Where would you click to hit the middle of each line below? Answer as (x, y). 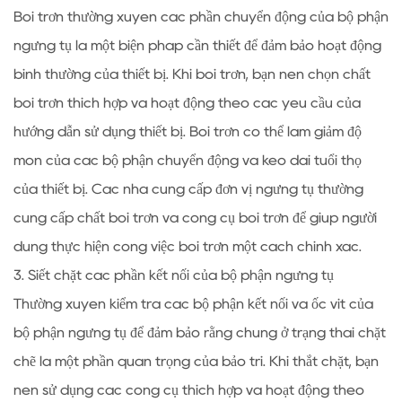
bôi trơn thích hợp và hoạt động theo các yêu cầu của (187, 103)
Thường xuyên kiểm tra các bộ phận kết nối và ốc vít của (193, 304)
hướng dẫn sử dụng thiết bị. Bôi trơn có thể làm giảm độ (188, 131)
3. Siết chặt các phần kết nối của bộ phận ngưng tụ (174, 275)
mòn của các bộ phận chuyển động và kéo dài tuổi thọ (188, 160)
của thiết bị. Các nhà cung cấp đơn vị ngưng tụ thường (188, 189)
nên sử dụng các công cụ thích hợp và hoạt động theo (189, 390)
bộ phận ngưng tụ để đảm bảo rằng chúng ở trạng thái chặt (200, 332)
